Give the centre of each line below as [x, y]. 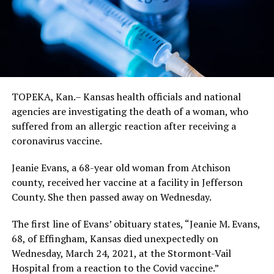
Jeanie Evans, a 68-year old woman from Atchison [121, 167]
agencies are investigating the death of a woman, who [130, 111]
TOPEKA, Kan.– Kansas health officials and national [126, 96]
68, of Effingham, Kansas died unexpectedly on [115, 238]
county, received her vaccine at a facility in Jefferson [127, 182]
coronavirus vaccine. [57, 140]
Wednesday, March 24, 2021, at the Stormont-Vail [121, 253]
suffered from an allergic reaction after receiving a [124, 126]
